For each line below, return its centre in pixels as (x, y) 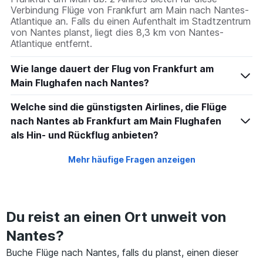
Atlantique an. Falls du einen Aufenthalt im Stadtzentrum (131, 21)
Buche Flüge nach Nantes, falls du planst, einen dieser (122, 253)
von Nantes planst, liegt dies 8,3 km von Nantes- (117, 33)
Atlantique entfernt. (51, 44)
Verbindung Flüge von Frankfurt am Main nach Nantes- (130, 10)
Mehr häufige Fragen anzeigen (131, 160)
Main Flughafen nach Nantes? (80, 83)
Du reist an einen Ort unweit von (116, 217)
